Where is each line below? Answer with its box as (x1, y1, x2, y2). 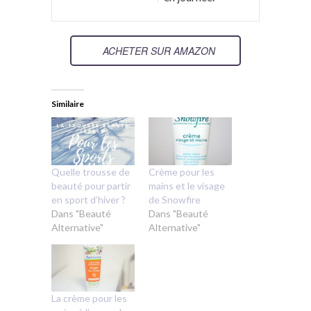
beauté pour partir (51, 179, 131, 192)
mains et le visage (149, 179, 225, 192)
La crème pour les (51, 292, 127, 305)
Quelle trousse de (51, 165, 130, 178)
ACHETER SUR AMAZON (103, 43, 215, 58)
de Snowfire (149, 193, 201, 205)
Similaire (51, 98, 84, 109)
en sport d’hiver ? (51, 193, 126, 205)
